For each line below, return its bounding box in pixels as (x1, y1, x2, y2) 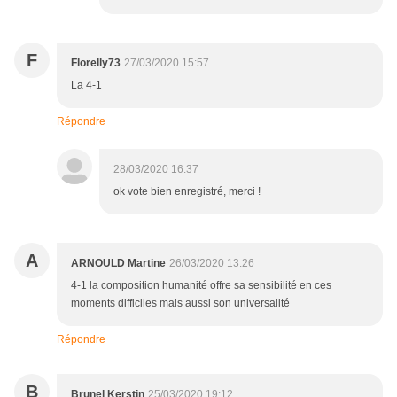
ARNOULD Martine (71, 257, 166, 270)
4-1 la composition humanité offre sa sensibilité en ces (71, 279, 331, 292)
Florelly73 (71, 57, 121, 70)
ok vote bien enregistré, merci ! (113, 185, 261, 198)
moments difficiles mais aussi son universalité (71, 297, 290, 310)
